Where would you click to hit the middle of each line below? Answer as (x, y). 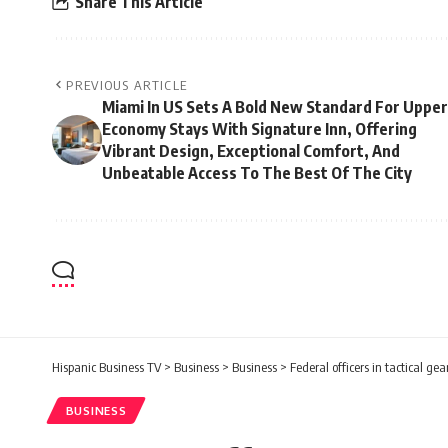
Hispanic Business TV (106, 367)
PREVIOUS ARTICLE (127, 85)
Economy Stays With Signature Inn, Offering (259, 129)
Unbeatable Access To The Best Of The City (257, 173)
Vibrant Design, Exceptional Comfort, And (251, 151)
